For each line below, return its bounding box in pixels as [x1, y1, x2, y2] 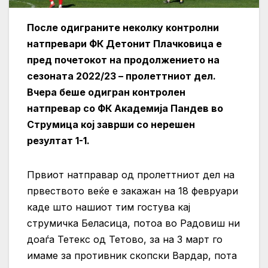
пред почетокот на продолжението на [27, 54, 220, 66]
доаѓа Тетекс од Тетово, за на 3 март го [27, 233, 223, 246]
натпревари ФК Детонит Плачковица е [27, 38, 222, 50]
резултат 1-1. [27, 135, 90, 147]
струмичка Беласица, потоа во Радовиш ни [27, 217, 240, 230]
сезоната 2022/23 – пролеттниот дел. [27, 70, 216, 83]
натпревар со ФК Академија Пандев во [27, 102, 223, 115]
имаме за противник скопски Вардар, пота [27, 249, 237, 262]
